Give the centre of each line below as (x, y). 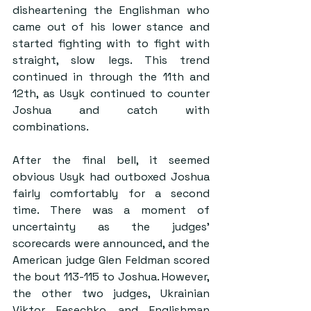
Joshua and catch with (111, 110)
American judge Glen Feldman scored (111, 260)
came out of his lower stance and (111, 26)
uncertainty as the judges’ (111, 226)
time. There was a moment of (111, 210)
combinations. (51, 126)
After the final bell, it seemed (111, 160)
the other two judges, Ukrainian (111, 293)
